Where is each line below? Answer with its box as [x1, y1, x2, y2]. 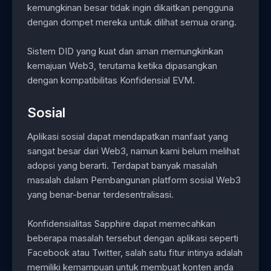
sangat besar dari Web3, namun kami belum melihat [27, 145, 240, 157]
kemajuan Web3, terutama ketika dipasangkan [27, 59, 217, 71]
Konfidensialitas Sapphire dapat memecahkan [27, 218, 215, 230]
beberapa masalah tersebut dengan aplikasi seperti [27, 232, 238, 244]
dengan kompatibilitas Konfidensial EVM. [27, 74, 195, 86]
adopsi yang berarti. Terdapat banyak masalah [27, 160, 217, 172]
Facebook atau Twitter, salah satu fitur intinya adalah [27, 247, 243, 259]
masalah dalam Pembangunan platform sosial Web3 [27, 174, 241, 186]
